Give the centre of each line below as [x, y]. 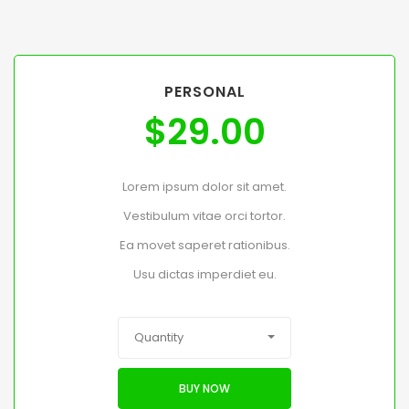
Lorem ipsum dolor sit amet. [204, 187]
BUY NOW [204, 388]
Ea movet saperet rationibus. [204, 246]
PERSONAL [204, 92]
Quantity [159, 338]
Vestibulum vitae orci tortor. [204, 216]
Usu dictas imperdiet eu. [204, 275]
